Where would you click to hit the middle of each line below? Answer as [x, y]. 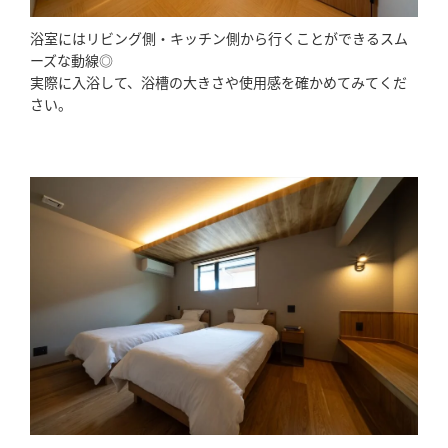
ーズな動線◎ [71, 59]
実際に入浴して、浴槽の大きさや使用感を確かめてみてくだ [218, 81]
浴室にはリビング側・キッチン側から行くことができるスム [219, 37]
